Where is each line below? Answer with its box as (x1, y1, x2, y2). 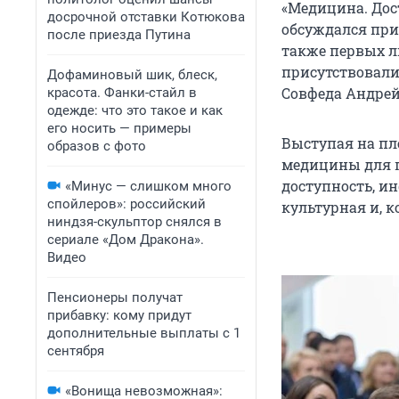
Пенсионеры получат (47, 289, 183, 305)
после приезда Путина (47, 27, 191, 43)
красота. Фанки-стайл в (47, 85, 197, 101)
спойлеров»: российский (47, 196, 206, 212)
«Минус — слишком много (65, 178, 232, 194)
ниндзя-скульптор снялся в (47, 214, 222, 230)
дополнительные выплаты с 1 (47, 325, 240, 341)
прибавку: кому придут (47, 307, 191, 323)
